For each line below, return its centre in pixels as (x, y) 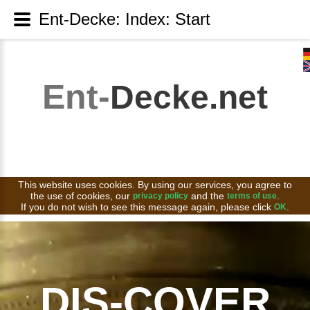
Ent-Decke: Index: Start (125, 19)
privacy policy (161, 196)
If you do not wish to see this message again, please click (147, 207)
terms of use (252, 196)
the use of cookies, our (82, 196)
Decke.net (189, 97)
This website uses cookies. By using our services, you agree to (155, 185)
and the (208, 196)
